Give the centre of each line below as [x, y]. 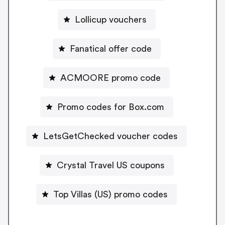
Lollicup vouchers [110, 19]
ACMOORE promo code [110, 78]
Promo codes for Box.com [110, 107]
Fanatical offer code [110, 48]
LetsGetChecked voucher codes [110, 136]
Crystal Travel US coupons [110, 165]
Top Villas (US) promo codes [110, 194]
